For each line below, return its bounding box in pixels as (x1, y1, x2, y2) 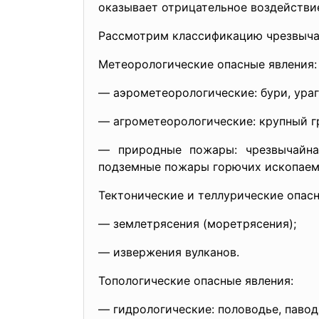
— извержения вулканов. (98, 245, 239, 259)
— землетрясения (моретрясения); (98, 216, 296, 231)
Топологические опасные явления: (98, 273, 293, 288)
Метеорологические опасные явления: (98, 57, 317, 71)
